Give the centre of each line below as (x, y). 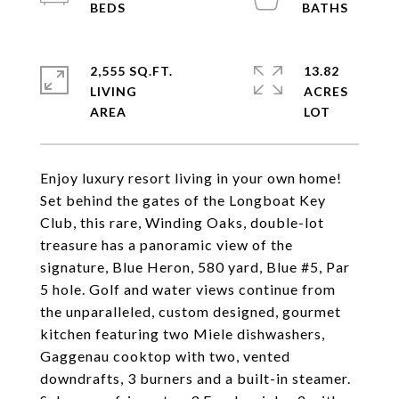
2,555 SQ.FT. (131, 71)
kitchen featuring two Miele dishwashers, (183, 334)
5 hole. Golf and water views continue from (188, 289)
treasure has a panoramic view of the (167, 244)
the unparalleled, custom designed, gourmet (191, 311)
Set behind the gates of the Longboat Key (183, 200)
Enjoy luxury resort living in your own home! (191, 178)
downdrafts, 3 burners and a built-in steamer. (195, 378)
